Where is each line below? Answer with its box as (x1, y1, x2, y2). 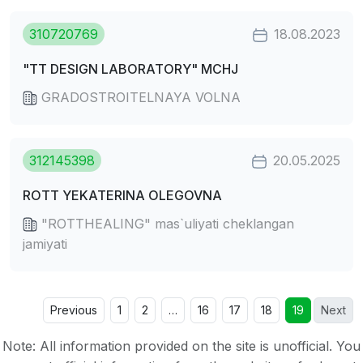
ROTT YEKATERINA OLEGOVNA (23, 186, 222, 203)
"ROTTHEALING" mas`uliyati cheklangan (37, 215, 294, 232)
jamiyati (23, 235, 67, 252)
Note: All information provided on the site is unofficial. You (2, 338, 361, 354)
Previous (50, 302, 97, 317)
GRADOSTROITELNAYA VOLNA (37, 88, 241, 105)
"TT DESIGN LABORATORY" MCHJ (23, 60, 238, 77)
